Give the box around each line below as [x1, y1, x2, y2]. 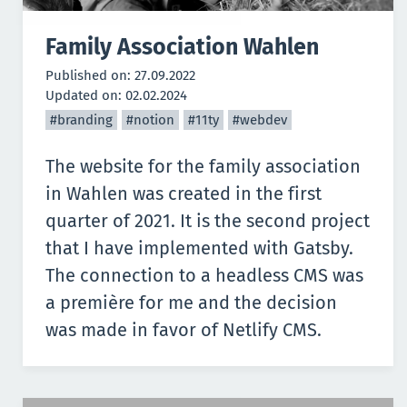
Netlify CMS [223, 319, 317, 342]
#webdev [233, 112, 287, 129]
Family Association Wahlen [45, 34, 319, 62]
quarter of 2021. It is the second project [45, 210, 370, 233]
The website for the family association [45, 155, 361, 178]
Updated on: [45, 87, 125, 104]
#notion [126, 112, 174, 129]
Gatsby [293, 237, 349, 260]
